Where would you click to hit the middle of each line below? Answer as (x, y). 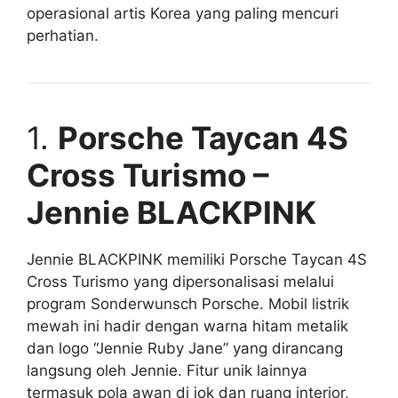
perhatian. (63, 36)
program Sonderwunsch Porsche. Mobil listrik (188, 304)
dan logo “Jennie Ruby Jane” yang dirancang (185, 349)
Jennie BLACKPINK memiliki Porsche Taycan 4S (197, 260)
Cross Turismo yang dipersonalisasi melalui (180, 282)
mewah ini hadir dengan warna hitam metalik (187, 326)
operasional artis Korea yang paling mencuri (183, 14)
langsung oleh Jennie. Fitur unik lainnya (167, 371)
